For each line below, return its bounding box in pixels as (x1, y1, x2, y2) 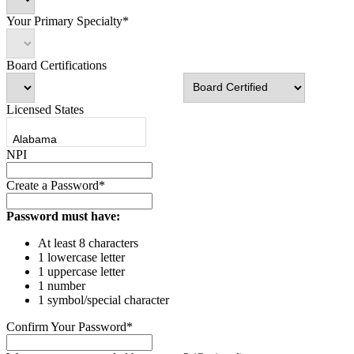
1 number (38, 278, 85, 292)
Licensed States (6, 102, 84, 116)
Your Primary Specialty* (6, 13, 129, 28)
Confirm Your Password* (6, 319, 133, 333)
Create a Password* (6, 178, 105, 192)
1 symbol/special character (38, 292, 169, 307)
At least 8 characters (38, 235, 138, 250)
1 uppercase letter (38, 264, 125, 278)
